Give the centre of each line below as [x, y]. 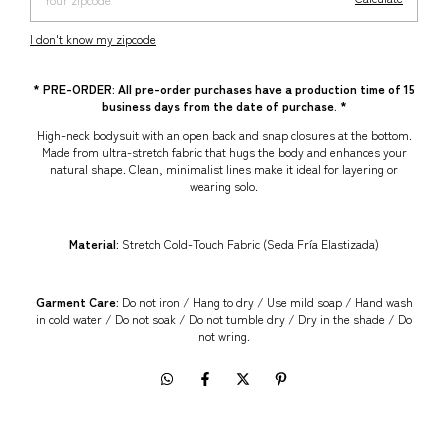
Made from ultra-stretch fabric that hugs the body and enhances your [224, 152]
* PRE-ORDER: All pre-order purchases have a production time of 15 [224, 89]
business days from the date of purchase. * [224, 106]
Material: [94, 244]
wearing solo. [224, 186]
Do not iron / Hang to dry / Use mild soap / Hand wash [265, 302]
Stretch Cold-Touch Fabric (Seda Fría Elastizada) [249, 244]
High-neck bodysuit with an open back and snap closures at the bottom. [224, 135]
